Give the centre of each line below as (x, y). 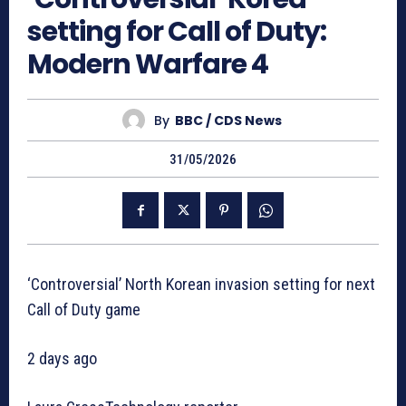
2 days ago (62, 359)
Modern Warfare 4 (148, 64)
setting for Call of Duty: (177, 32)
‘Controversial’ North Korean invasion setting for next (201, 285)
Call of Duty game (84, 310)
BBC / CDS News (228, 120)
